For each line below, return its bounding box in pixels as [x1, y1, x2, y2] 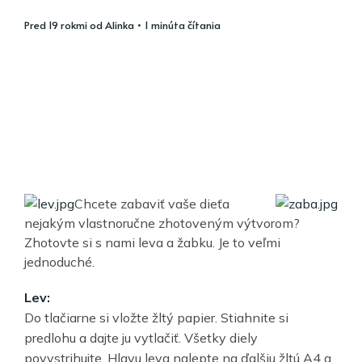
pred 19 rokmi [30, 18, 87, 32]
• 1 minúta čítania [134, 18, 221, 32]
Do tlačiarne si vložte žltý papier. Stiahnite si [24, 309, 288, 326]
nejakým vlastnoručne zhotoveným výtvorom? [24, 214, 300, 231]
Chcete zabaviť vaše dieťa [74, 195, 229, 212]
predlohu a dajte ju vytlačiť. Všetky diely [24, 329, 258, 346]
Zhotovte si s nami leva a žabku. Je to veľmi [24, 234, 280, 250]
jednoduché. [24, 253, 95, 270]
